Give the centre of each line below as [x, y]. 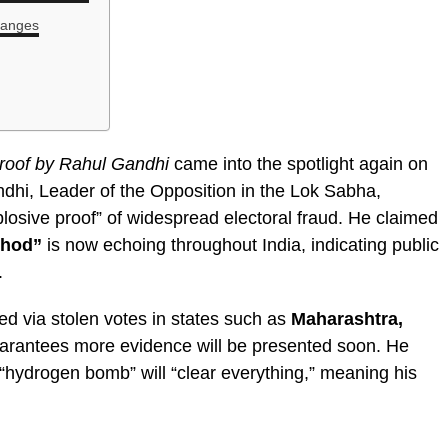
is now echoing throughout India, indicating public [240, 245]
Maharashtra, [347, 319]
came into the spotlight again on [298, 164]
